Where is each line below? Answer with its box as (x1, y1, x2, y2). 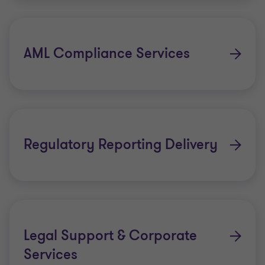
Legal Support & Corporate (24, 227, 197, 245)
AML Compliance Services (24, 44, 190, 63)
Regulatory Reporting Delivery (24, 135, 218, 154)
